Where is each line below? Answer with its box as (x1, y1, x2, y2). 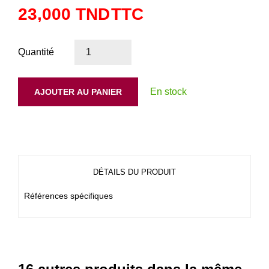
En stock (150, 86, 187, 97)
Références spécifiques (24, 190, 113, 201)
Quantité (18, 46, 54, 57)
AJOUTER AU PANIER (34, 86, 122, 97)
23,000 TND (18, 4, 110, 23)
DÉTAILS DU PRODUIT (93, 167, 176, 177)
